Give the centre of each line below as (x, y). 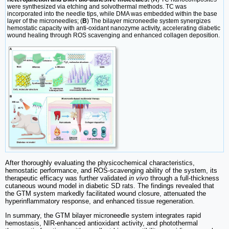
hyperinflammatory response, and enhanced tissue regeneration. (100, 201)
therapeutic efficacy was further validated (67, 178)
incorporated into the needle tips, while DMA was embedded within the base (112, 14)
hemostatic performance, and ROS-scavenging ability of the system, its (111, 171)
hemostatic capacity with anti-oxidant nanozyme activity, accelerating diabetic (114, 28)
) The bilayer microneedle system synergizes (149, 21)
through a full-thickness (184, 178)
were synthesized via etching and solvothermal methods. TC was (97, 6)
